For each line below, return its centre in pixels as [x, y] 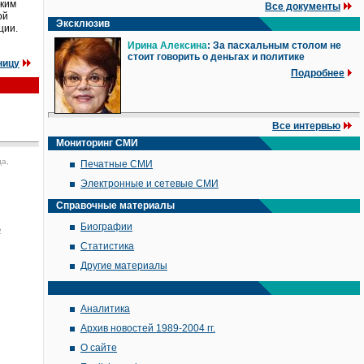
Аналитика [105, 309]
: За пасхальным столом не [274, 45]
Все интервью [306, 126]
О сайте [99, 348]
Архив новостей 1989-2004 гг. [148, 328]
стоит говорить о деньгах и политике [216, 57]
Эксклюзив [83, 24]
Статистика [107, 246]
